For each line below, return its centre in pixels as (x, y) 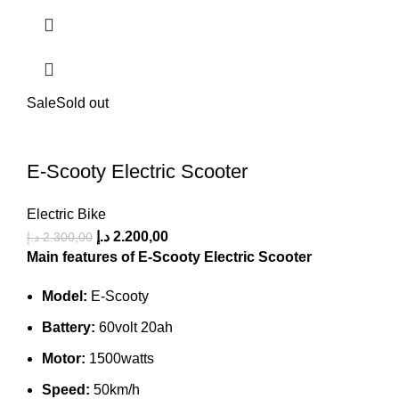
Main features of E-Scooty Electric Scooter (169, 256)
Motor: (64, 358)
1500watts (120, 358)
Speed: (66, 389)
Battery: (69, 327)
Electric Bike (66, 214)
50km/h (115, 389)
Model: (65, 296)
